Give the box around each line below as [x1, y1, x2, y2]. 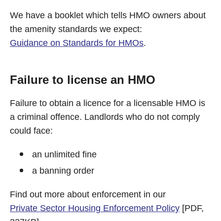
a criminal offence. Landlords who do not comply [10, 112, 200, 122]
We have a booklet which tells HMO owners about [10, 10, 206, 20]
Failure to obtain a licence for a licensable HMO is [10, 98, 205, 108]
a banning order [32, 166, 94, 176]
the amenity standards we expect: [10, 24, 142, 34]
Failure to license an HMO [10, 73, 155, 86]
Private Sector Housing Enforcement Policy [10, 203, 180, 213]
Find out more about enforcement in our [10, 189, 166, 199]
